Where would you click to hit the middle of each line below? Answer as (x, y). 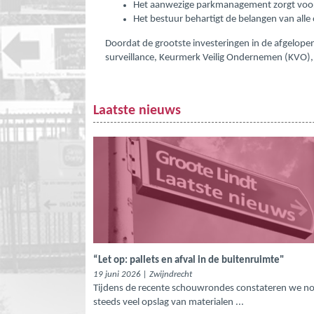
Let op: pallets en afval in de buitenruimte (189, 261)
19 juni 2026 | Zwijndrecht (143, 275)
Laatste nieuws (137, 110)
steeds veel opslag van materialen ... (169, 303)
